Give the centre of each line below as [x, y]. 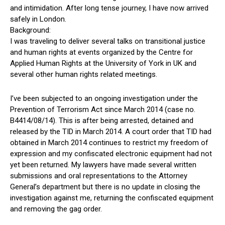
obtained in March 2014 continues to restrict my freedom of [109, 143]
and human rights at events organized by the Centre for [101, 52]
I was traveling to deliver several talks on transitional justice [108, 41]
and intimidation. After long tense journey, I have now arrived [109, 8]
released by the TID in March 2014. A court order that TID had [111, 132]
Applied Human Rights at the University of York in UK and [103, 64]
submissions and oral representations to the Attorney [99, 176]
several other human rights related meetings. [84, 75]
